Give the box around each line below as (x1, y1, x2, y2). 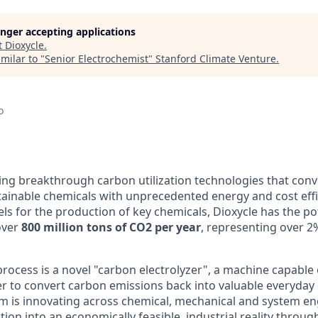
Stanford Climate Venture (155, 52, 276, 65)
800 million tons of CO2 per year (21, 219, 201, 235)
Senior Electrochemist (45, 52, 148, 65)
